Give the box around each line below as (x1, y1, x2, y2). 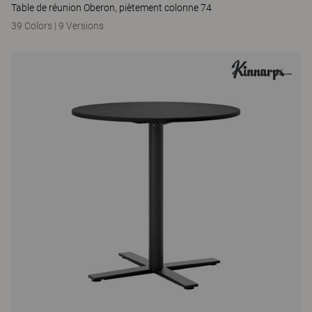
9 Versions (58, 20, 104, 31)
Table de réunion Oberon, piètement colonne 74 (11, 2, 212, 13)
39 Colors (11, 20, 54, 31)
